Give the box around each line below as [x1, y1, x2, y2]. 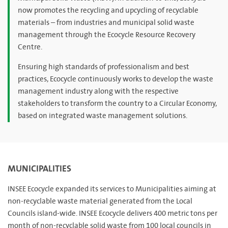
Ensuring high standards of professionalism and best [18, 62, 189, 73]
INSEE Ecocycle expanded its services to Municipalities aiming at [8, 184, 216, 195]
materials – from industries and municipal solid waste [18, 17, 194, 28]
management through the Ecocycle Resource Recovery [18, 30, 195, 41]
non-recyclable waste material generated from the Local [8, 196, 192, 207]
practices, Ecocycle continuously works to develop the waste [18, 74, 213, 85]
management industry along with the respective [18, 86, 179, 97]
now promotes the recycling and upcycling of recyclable [18, 5, 198, 16]
